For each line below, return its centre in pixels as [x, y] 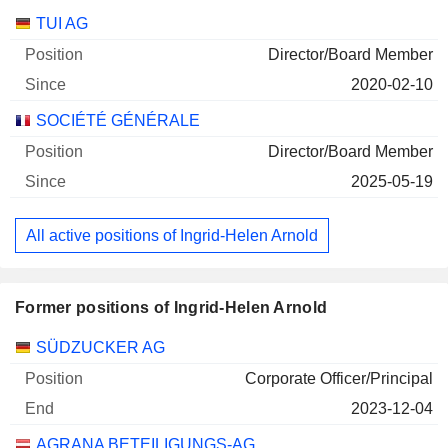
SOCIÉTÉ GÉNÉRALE [118, 121]
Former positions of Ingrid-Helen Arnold [171, 308]
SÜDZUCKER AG [100, 348]
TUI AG [62, 24]
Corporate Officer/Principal [339, 379]
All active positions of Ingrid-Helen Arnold [172, 235]
